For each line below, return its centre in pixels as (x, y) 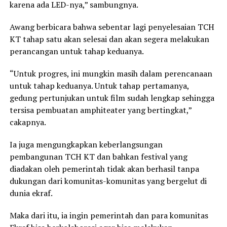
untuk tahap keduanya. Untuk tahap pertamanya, (99, 85)
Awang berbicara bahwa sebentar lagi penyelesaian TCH (112, 27)
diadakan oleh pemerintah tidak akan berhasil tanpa (104, 168)
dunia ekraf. (31, 193)
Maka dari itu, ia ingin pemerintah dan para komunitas (109, 215)
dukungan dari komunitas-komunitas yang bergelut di (108, 181)
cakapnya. (28, 122)
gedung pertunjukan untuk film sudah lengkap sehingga (112, 98)
